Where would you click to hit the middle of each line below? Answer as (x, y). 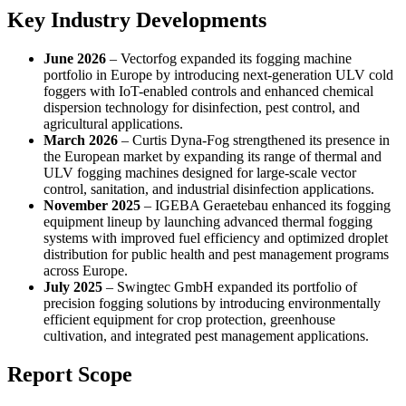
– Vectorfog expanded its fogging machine (229, 58)
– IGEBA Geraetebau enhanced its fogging (266, 205)
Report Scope (70, 374)
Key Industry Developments (137, 20)
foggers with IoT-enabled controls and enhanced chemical (208, 91)
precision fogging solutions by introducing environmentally (212, 303)
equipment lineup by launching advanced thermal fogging (208, 221)
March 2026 (81, 140)
